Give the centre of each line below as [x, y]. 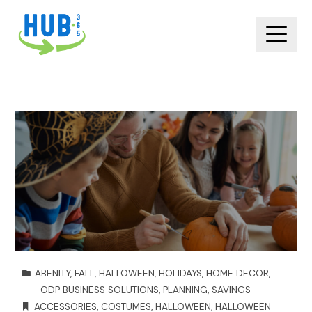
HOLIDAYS [180, 273]
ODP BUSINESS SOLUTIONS [100, 290]
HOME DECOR [237, 273]
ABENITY [52, 273]
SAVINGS [231, 290]
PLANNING [185, 290]
